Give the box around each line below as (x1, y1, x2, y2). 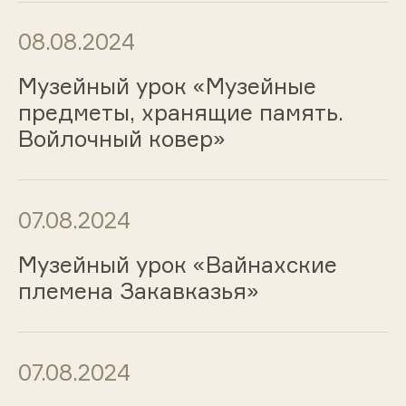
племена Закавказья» (17, 276, 259, 304)
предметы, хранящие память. (17, 99, 343, 127)
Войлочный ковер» (17, 125, 226, 153)
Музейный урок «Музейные (17, 72, 316, 101)
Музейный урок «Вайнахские (17, 250, 337, 278)
